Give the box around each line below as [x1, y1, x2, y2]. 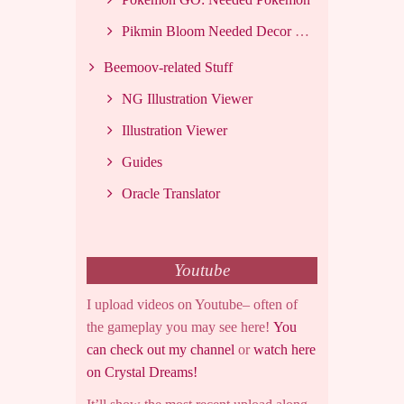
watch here [253, 342, 316, 358]
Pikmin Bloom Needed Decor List [122, 23, 295, 39]
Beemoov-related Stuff [104, 59, 233, 75]
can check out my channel [87, 342, 234, 358]
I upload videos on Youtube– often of [87, 297, 298, 313]
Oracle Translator [122, 185, 220, 201]
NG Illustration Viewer [122, 90, 252, 106]
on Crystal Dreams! [87, 364, 197, 381]
